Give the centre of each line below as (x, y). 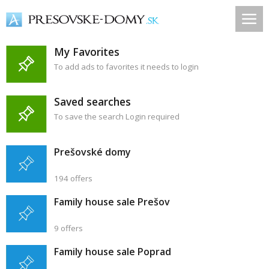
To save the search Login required (117, 116)
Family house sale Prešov (112, 202)
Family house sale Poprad (113, 252)
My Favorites (87, 52)
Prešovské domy (92, 152)
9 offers (68, 228)
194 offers (73, 178)
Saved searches (92, 101)
